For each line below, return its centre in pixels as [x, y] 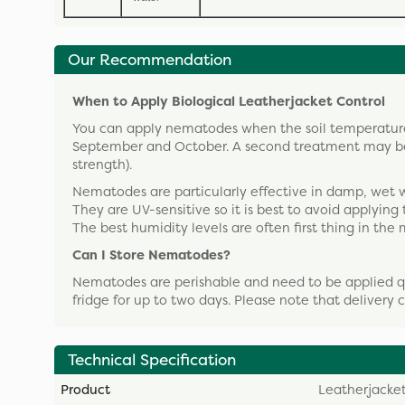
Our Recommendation [150, 59]
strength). [102, 164]
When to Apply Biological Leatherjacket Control [229, 101]
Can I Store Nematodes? [151, 254]
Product [85, 389]
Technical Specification [152, 359]
